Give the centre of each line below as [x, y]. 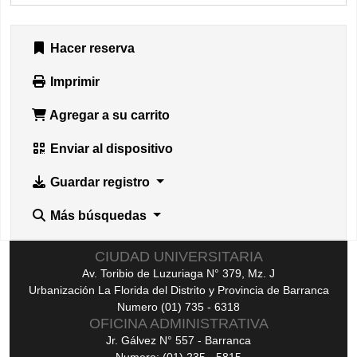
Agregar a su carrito [108, 116]
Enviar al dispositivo [110, 149]
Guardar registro [100, 182]
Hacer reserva [91, 49]
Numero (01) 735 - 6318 [178, 307]
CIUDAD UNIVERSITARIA [178, 257]
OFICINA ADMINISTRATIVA [178, 324]
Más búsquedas [98, 216]
